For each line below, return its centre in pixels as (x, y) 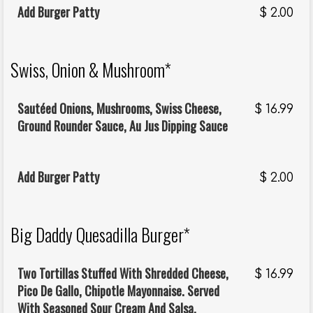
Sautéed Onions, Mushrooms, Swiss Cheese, (119, 109)
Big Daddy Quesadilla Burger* (100, 235)
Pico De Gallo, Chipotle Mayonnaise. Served (118, 291)
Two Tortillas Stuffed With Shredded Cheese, (123, 274)
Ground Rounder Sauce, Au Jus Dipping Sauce (123, 126)
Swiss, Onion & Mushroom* (91, 70)
